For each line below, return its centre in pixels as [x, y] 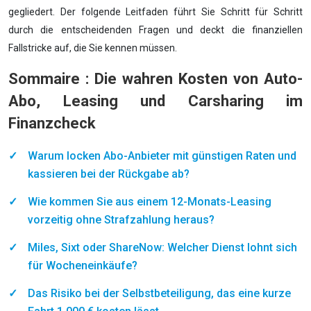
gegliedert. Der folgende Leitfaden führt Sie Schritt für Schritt [155, 12]
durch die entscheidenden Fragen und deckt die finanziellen [155, 30]
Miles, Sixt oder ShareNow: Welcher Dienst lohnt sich [162, 247]
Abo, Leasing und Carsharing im [155, 101]
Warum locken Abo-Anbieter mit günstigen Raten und [162, 156]
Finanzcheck [52, 123]
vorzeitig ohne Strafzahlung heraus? [121, 220]
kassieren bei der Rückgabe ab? [109, 174]
